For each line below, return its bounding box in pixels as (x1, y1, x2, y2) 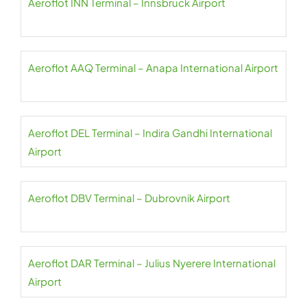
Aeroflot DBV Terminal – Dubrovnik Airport (28, 191, 230, 204)
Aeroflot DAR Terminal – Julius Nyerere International (28, 256, 275, 269)
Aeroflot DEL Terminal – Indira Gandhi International (28, 126, 272, 139)
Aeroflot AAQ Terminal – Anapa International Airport (28, 61, 278, 74)
